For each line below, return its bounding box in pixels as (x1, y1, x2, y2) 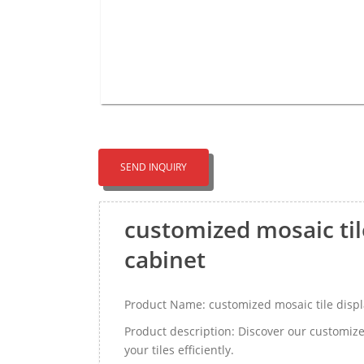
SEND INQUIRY (120, 160, 187, 174)
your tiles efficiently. (124, 342, 234, 357)
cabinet (124, 244, 206, 275)
